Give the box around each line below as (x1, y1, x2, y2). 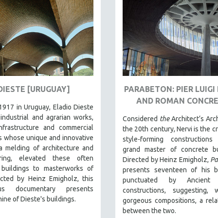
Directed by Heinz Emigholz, (123, 155, 210, 163)
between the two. (123, 206, 176, 215)
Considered (123, 114, 160, 123)
